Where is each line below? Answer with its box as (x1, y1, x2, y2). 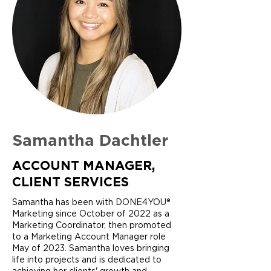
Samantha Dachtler (12, 133, 168, 149)
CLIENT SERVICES (12, 176, 129, 189)
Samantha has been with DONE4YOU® (12, 197, 170, 207)
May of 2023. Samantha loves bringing (12, 243, 169, 253)
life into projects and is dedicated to (12, 255, 162, 264)
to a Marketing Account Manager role (12, 232, 166, 241)
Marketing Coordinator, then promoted (12, 220, 171, 230)
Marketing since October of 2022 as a (12, 209, 169, 218)
